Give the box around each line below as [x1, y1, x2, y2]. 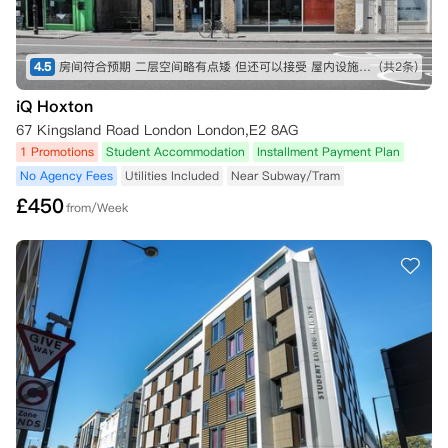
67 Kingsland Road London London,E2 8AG [16, 120, 298, 140]
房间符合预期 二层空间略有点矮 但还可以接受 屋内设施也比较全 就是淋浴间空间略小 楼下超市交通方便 [359, 58, 371, 75]
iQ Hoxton [16, 95, 93, 117]
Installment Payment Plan [257, 143, 400, 160]
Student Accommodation [106, 143, 245, 160]
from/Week [66, 199, 128, 216]
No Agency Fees [20, 167, 113, 184]
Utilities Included [125, 167, 219, 184]
